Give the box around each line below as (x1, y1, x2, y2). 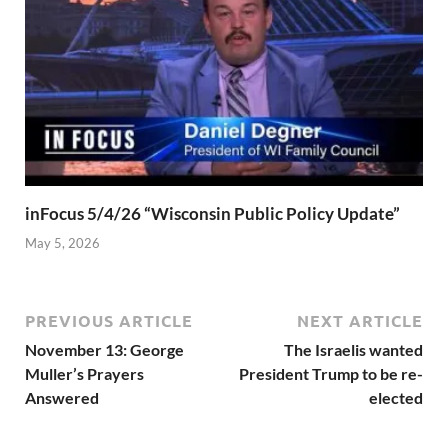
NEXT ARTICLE (297, 309, 423, 331)
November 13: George (25, 339, 184, 359)
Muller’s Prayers (25, 363, 144, 383)
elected (369, 387, 423, 407)
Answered (25, 387, 99, 407)
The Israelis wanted (284, 339, 423, 359)
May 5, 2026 (25, 234, 100, 251)
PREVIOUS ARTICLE (25, 309, 193, 331)
